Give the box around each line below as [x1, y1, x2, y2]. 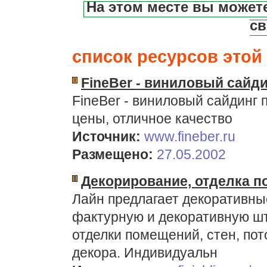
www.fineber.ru [144, 129, 235, 144]
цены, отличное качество [72, 111, 232, 126]
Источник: [72, 129, 141, 144]
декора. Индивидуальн [72, 245, 218, 260]
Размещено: [72, 147, 153, 162]
